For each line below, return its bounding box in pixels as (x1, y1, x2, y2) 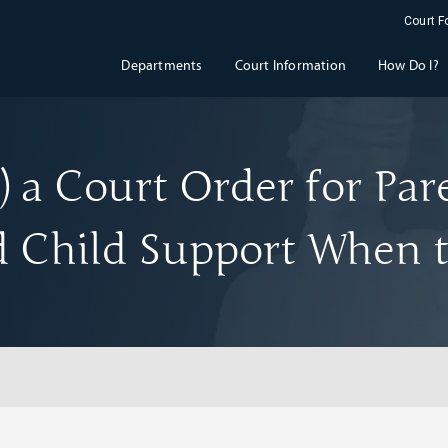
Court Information (234, 57, 346, 74)
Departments (121, 57, 203, 74)
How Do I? (377, 57, 439, 74)
